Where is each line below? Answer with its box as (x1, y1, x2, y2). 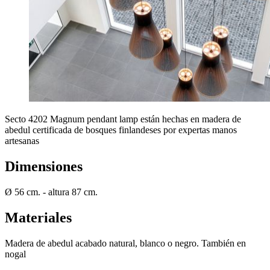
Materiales (5, 210, 72, 226)
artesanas (5, 136, 39, 146)
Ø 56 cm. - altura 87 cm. (5, 187, 98, 198)
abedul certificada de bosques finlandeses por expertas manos (5, 125, 237, 136)
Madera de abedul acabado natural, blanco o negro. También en (5, 238, 246, 249)
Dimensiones (5, 159, 83, 175)
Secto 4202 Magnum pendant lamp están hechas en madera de (5, 114, 241, 125)
